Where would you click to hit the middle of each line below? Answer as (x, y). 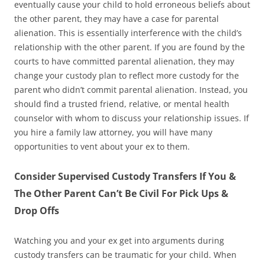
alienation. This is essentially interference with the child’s (128, 33)
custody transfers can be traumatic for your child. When (125, 254)
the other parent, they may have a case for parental (117, 18)
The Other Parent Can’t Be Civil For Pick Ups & (121, 193)
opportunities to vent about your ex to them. (102, 146)
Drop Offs (37, 210)
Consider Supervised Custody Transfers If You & (125, 176)
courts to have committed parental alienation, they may (124, 61)
